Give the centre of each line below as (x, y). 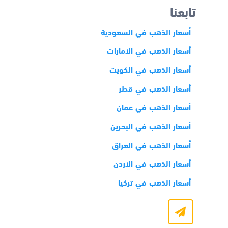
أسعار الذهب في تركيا (154, 182)
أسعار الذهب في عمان (153, 107)
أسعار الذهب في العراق (151, 145)
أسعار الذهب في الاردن (152, 163)
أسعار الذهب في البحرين (150, 126)
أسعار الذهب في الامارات (149, 50)
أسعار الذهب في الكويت (150, 69)
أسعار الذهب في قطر (154, 88)
